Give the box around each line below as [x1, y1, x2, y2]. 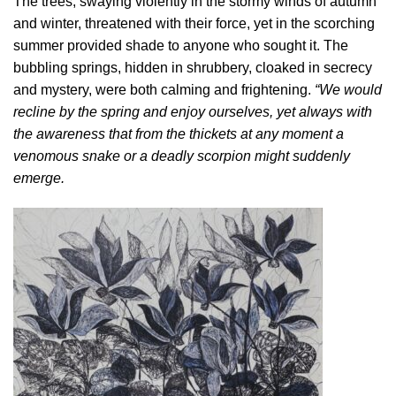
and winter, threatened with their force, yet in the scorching [13, 16, 375, 32]
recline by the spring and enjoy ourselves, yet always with [13, 104, 372, 120]
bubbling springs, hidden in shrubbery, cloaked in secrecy [13, 60, 372, 76]
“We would [315, 82, 382, 98]
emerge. [13, 171, 65, 187]
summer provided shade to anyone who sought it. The [13, 38, 348, 54]
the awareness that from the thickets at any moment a [13, 126, 344, 142]
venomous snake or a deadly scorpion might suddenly [13, 148, 350, 164]
